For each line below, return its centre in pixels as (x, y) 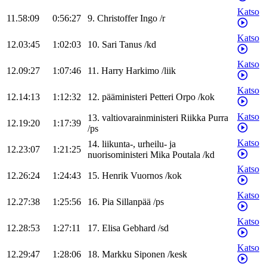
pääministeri (125, 97)
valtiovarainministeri (140, 118)
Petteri (162, 97)
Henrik (115, 176)
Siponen (150, 254)
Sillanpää (133, 202)
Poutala (186, 155)
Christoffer (117, 18)
